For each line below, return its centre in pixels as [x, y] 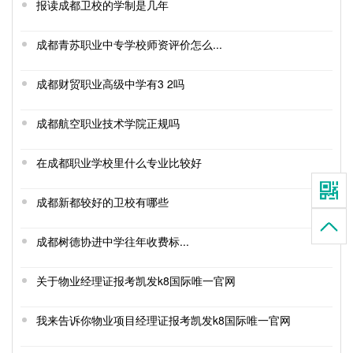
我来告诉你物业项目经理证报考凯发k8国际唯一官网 [163, 320]
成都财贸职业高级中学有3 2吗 [110, 84]
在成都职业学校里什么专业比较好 [119, 163]
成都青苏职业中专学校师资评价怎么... [129, 45]
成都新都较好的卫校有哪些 [102, 202]
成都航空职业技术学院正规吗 [108, 123]
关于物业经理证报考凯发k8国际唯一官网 [136, 281]
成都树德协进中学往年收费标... [113, 242]
